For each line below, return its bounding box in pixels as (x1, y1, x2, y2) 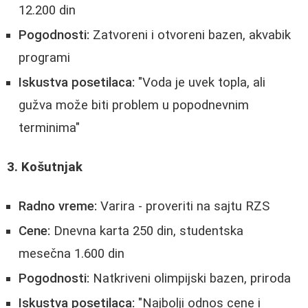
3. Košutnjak (7, 159, 82, 175)
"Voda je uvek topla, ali (135, 74, 265, 90)
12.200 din (19, 2, 76, 18)
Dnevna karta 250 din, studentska (50, 223, 243, 239)
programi (19, 49, 70, 65)
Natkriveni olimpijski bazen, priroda (89, 271, 291, 287)
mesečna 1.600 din (19, 246, 124, 262)
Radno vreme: (19, 199, 97, 214)
